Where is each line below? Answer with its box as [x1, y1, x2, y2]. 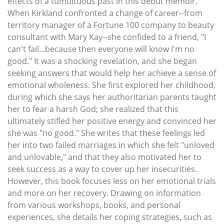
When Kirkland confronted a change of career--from [7, 7, 202, 18]
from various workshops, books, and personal [7, 199, 180, 210]
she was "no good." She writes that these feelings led [7, 127, 205, 138]
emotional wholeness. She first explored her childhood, [7, 79, 215, 90]
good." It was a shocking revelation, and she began [7, 55, 197, 66]
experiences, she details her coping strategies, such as [7, 211, 212, 222]
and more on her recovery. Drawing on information [7, 187, 201, 198]
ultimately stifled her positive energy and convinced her [7, 115, 216, 126]
